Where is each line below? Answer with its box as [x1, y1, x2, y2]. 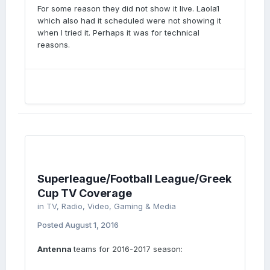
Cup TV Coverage [37, 187, 132, 199]
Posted [37, 220, 65, 230]
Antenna [37, 244, 74, 254]
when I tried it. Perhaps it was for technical [37, 28, 199, 37]
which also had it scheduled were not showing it [37, 16, 221, 25]
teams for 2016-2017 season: [74, 244, 183, 254]
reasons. [37, 40, 72, 49]
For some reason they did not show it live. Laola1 [37, 4, 219, 13]
